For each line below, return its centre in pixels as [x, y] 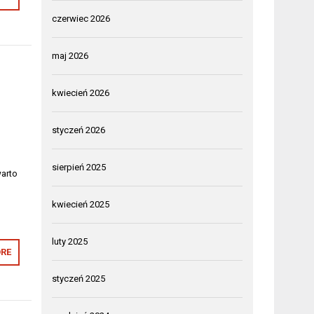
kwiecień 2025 [81, 204]
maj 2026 [70, 55]
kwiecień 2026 [81, 93]
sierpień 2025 [79, 167]
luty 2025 [70, 241]
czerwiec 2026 [81, 18]
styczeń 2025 [79, 278]
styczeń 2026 [79, 130]
